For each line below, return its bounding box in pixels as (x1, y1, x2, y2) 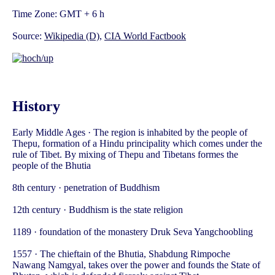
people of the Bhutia (12, 160, 91, 171)
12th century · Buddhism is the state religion (12, 204, 183, 215)
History (12, 98, 60, 115)
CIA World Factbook (104, 31, 186, 42)
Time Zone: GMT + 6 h (12, 9, 104, 20)
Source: (12, 31, 44, 42)
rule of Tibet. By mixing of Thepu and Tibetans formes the (12, 149, 238, 160)
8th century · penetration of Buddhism (12, 182, 160, 193)
